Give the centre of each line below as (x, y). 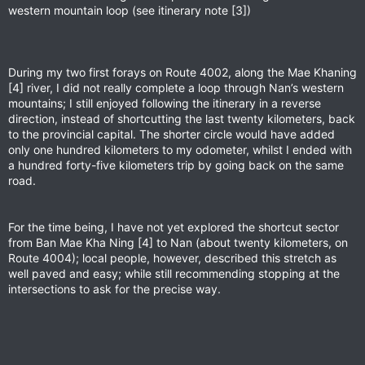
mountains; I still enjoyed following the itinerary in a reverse (165, 103)
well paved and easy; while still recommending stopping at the (174, 273)
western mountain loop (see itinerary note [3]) (130, 10)
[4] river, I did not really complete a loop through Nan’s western (176, 88)
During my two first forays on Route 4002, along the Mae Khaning (182, 72)
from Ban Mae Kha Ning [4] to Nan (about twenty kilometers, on (178, 242)
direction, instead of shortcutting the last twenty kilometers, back (182, 119)
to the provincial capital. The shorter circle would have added (172, 134)
